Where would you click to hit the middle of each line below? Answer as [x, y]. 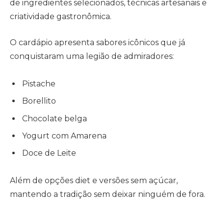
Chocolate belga [55, 118]
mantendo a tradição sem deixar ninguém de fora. [108, 194]
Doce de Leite [49, 153]
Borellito [39, 101]
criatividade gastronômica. [61, 17]
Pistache [39, 84]
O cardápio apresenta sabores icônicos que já [97, 42]
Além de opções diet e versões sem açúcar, [94, 181]
